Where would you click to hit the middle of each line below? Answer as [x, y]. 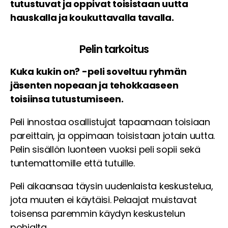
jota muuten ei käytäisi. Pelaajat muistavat [104, 200]
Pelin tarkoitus [114, 49]
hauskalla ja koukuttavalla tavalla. [92, 18]
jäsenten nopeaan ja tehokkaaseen [94, 85]
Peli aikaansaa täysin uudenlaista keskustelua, [112, 186]
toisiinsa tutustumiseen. [67, 99]
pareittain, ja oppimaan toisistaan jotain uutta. [113, 136]
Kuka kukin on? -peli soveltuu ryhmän [98, 72]
